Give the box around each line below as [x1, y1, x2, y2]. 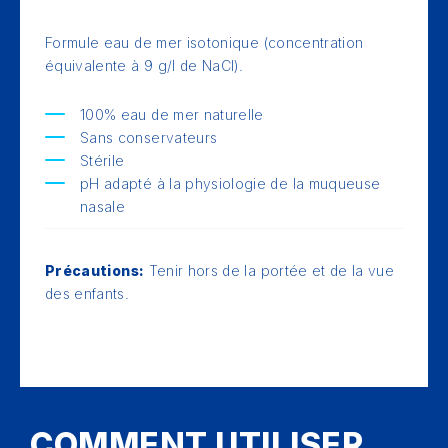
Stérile [80, 152, 125, 169]
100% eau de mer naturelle [80, 106, 264, 123]
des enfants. [45, 285, 130, 302]
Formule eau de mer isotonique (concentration [45, 34, 364, 51]
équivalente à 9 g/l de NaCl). [45, 57, 244, 74]
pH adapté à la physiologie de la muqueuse [80, 175, 381, 192]
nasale [80, 198, 126, 215]
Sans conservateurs [80, 129, 218, 146]
